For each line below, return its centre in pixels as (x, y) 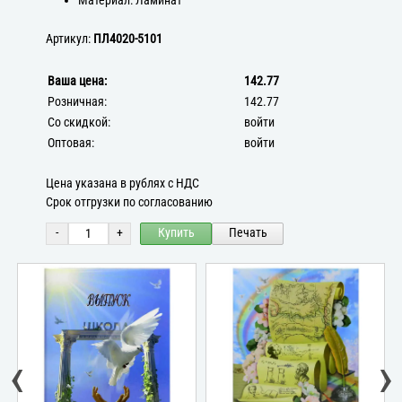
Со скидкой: (79, 122)
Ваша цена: (78, 81)
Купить (176, 233)
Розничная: (78, 101)
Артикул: (70, 39)
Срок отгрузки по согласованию (130, 202)
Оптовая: (71, 143)
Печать (248, 233)
